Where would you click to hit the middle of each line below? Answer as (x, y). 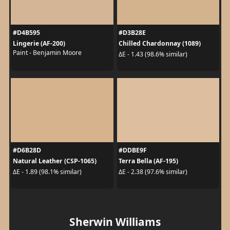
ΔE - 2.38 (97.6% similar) (153, 172)
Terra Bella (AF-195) (148, 161)
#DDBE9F (133, 150)
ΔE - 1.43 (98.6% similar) (153, 54)
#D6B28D (27, 150)
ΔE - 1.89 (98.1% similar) (47, 172)
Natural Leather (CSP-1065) (54, 161)
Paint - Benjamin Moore (47, 52)
